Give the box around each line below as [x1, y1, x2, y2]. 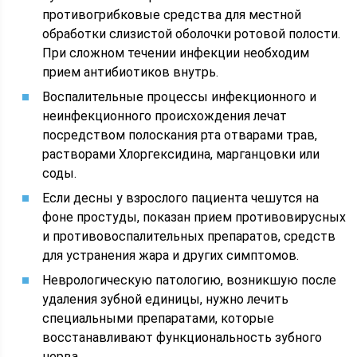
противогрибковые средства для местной [42, 7, 302, 22]
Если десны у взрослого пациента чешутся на [42, 190, 320, 206]
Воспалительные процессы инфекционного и [42, 89, 317, 104]
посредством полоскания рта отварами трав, [42, 127, 318, 143]
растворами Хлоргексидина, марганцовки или [42, 147, 320, 162]
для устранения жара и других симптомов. [42, 248, 300, 263]
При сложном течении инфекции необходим [42, 45, 310, 61]
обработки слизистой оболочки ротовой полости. [42, 26, 341, 41]
